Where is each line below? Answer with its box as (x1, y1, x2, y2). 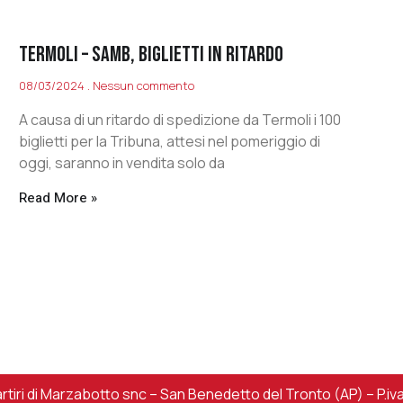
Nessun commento (90, 77, 195, 94)
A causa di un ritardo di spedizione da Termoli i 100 (19, 110, 342, 130)
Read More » (19, 188, 98, 209)
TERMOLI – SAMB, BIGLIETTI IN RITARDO (19, 41, 284, 68)
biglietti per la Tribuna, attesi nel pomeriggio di (19, 131, 321, 152)
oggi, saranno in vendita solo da (19, 153, 226, 174)
